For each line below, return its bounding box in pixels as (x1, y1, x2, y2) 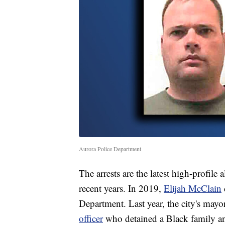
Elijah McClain (164, 181, 221, 194)
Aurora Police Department (79, 144, 141, 153)
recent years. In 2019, (79, 181, 164, 194)
